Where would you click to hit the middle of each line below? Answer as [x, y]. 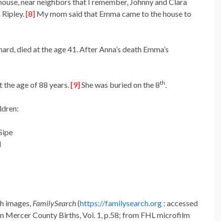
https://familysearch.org [121, 203]
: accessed [180, 203]
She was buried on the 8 [120, 85]
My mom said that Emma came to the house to [113, 14]
